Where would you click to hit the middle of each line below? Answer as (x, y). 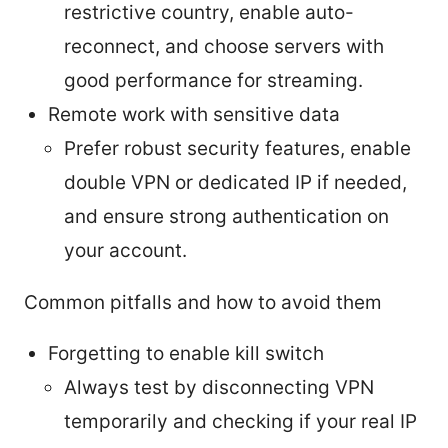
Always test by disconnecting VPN (219, 387)
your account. (125, 250)
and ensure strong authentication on (226, 216)
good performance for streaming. (213, 80)
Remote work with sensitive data (194, 114)
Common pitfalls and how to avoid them (203, 302)
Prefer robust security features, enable (237, 148)
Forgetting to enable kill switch (186, 353)
